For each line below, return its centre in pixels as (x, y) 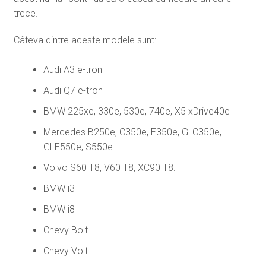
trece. (26, 13)
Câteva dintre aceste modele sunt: (85, 40)
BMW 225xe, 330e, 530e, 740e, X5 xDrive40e (136, 111)
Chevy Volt (65, 251)
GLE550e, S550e (78, 147)
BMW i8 (59, 209)
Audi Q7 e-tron (73, 90)
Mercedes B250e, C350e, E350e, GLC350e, (132, 132)
